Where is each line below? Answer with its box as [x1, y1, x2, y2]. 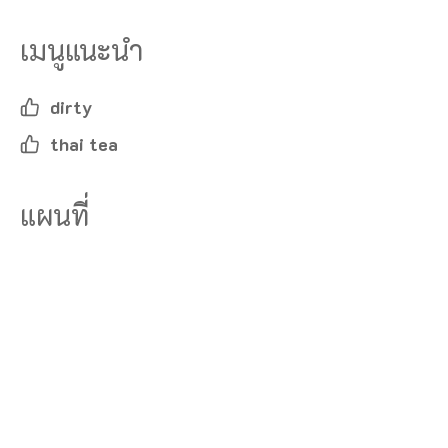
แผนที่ [20, 197, 89, 234]
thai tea [50, 132, 118, 157]
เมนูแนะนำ [20, 32, 143, 69]
